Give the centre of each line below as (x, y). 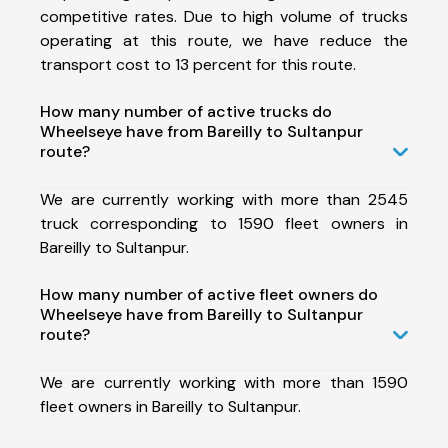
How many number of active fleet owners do (209, 294)
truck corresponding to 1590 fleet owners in (224, 223)
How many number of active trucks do (186, 111)
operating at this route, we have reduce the (224, 40)
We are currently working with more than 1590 (224, 382)
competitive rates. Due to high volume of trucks (224, 16)
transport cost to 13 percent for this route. (198, 64)
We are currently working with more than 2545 (224, 199)
